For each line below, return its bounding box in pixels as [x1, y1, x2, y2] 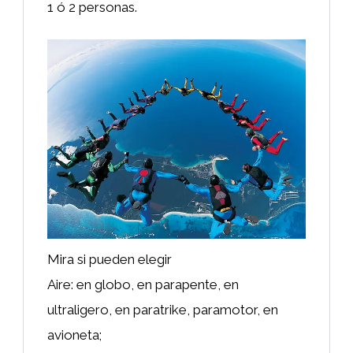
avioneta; [47, 327, 102, 344]
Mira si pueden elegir [47, 251, 172, 268]
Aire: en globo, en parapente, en [47, 277, 239, 293]
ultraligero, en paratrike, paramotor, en [47, 302, 278, 318]
